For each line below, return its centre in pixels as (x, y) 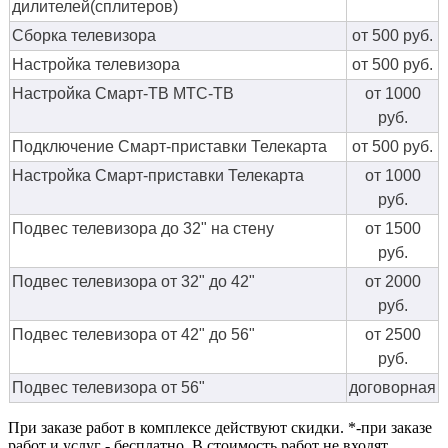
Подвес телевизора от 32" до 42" (133, 282)
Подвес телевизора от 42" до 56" (133, 335)
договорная (392, 388)
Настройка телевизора (96, 65)
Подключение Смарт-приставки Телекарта (169, 147)
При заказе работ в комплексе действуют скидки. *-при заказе (220, 428)
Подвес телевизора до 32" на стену (143, 229)
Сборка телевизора (84, 36)
